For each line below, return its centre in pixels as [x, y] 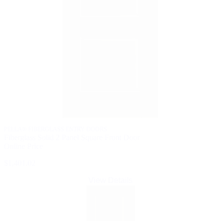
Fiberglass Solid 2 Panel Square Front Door [72, 138]
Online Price [23, 147]
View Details [110, 181]
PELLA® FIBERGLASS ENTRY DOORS [55, 129]
